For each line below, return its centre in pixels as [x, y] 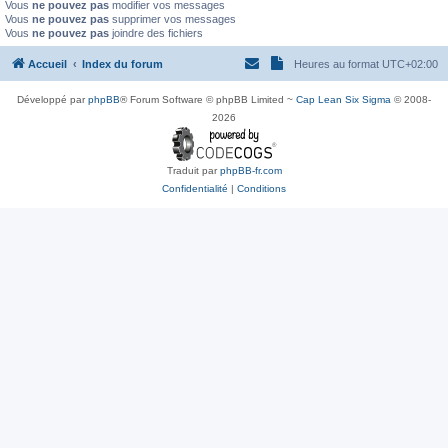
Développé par [52, 99]
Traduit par [193, 170]
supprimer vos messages [172, 19]
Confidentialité [195, 188]
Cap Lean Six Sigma [343, 99]
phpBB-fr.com [250, 170]
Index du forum [122, 63]
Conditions [261, 188]
